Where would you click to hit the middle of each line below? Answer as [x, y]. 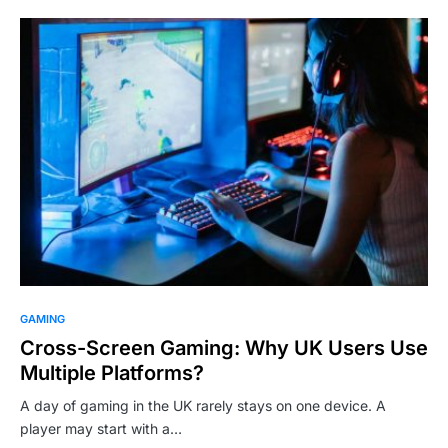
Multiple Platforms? [112, 373]
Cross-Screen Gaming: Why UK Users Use [224, 348]
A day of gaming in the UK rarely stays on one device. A [203, 406]
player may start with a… [101, 429]
